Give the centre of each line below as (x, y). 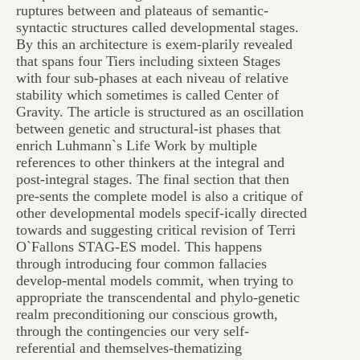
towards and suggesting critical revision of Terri (156, 230)
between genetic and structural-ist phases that (148, 129)
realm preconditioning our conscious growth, (147, 314)
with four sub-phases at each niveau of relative (152, 78)
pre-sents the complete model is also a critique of (160, 196)
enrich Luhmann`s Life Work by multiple (137, 145)
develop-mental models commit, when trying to (155, 280)
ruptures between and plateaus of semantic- (142, 10)
